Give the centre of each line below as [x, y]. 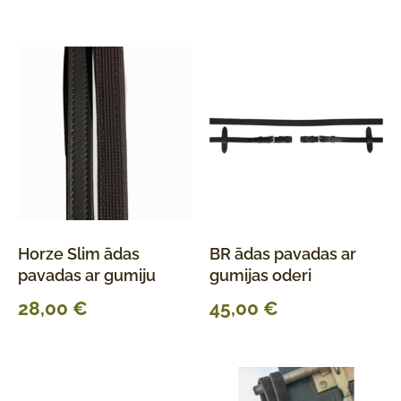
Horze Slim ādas [79, 253]
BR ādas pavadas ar [283, 253]
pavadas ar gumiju [87, 275]
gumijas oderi [260, 275]
